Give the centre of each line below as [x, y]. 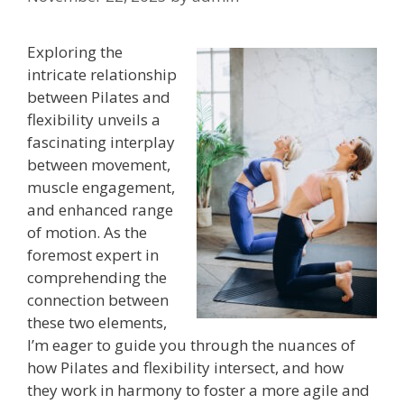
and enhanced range [100, 209]
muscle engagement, [101, 187]
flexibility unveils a [94, 119]
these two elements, [97, 322]
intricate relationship [102, 74]
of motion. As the [87, 232]
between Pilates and [99, 96]
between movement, [99, 164]
